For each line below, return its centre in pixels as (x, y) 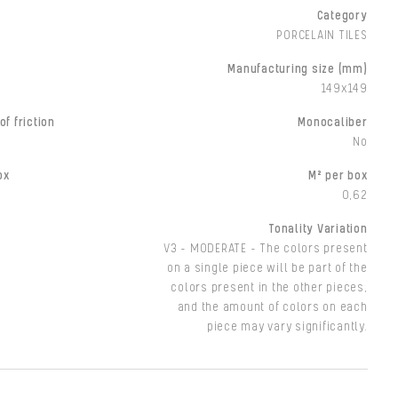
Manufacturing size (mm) (298, 69)
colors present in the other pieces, (269, 288)
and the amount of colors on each (272, 307)
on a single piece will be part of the (267, 268)
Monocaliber (333, 123)
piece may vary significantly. (287, 327)
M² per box (338, 176)
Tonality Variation (318, 229)
